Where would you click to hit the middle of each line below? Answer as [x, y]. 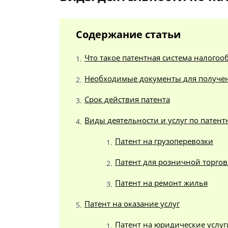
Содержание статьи [128, 34]
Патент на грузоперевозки [164, 141]
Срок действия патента [127, 99]
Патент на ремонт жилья [161, 183]
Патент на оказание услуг [132, 204]
